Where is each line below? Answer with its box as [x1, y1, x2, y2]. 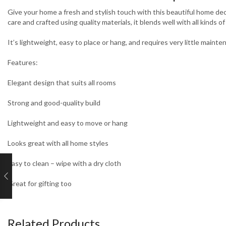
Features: [8, 58, 38, 67]
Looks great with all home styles [8, 139, 108, 148]
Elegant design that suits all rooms [8, 78, 116, 87]
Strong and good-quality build [8, 98, 100, 107]
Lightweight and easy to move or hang [8, 119, 128, 128]
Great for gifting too [8, 179, 72, 188]
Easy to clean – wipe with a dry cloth [8, 159, 121, 168]
